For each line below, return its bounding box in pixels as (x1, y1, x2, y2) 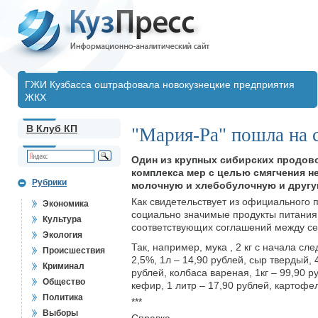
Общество (43, 277, 85, 287)
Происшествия (43, 246, 105, 256)
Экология (43, 230, 82, 240)
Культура (43, 214, 82, 224)
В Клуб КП (26, 123, 77, 134)
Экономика (43, 199, 89, 209)
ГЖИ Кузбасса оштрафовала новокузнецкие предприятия (25, 79, 295, 90)
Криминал (43, 261, 84, 271)
